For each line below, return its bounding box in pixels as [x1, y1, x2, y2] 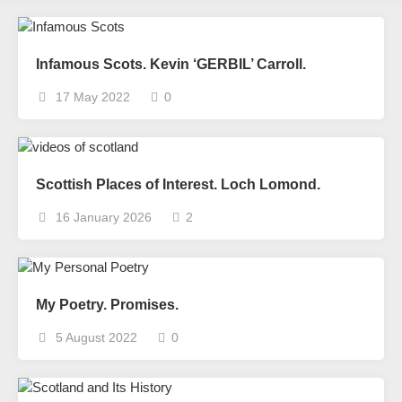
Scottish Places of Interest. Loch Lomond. [36, 177, 320, 192]
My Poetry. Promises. [36, 297, 179, 312]
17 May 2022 [52, 90, 130, 104]
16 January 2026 [52, 210, 152, 224]
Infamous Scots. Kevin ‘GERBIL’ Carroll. [36, 57, 306, 72]
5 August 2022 [52, 330, 137, 345]
